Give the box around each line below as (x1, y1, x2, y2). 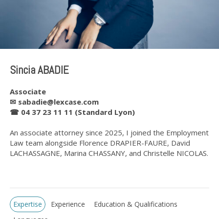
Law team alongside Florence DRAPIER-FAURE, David (10, 138, 190, 148)
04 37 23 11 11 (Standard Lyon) (21, 107, 135, 117)
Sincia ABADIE (10, 63, 69, 77)
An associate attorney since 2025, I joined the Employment (10, 128, 209, 137)
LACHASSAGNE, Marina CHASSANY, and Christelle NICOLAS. (10, 148, 208, 158)
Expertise (13, 199, 42, 209)
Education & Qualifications (94, 199, 177, 209)
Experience (51, 199, 85, 209)
